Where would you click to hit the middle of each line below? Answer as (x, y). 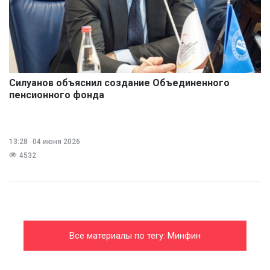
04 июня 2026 (55, 142)
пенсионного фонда (57, 95)
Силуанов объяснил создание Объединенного (119, 83)
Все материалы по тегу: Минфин (135, 236)
